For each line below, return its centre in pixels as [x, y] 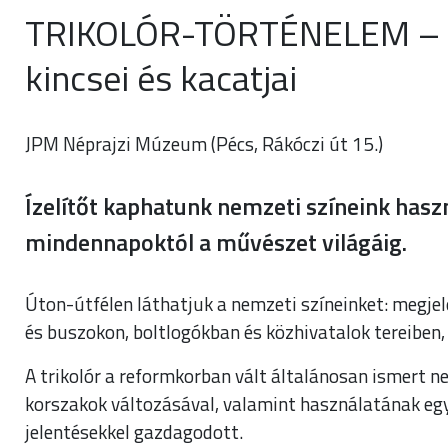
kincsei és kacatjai [161, 77]
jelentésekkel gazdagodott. [134, 431]
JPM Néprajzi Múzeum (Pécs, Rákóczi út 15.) [204, 143]
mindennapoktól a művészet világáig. [216, 241]
